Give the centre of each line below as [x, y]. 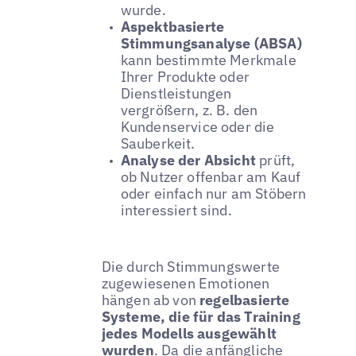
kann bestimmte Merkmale [208, 60]
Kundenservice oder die [197, 126]
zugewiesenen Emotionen [186, 283]
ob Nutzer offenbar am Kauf [211, 176]
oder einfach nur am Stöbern [213, 193]
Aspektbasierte [172, 26]
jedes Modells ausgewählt [189, 333]
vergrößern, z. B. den [189, 110]
